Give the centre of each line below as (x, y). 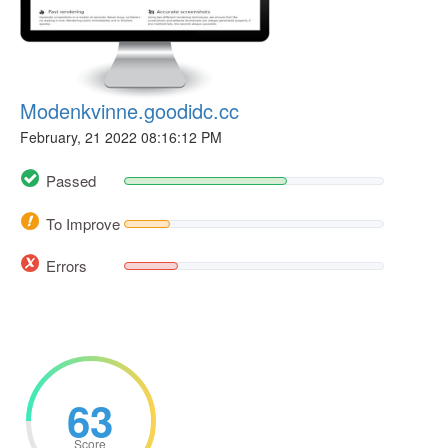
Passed (71, 181)
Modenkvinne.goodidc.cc (129, 110)
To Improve (83, 223)
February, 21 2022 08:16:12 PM (121, 137)
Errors (66, 265)
